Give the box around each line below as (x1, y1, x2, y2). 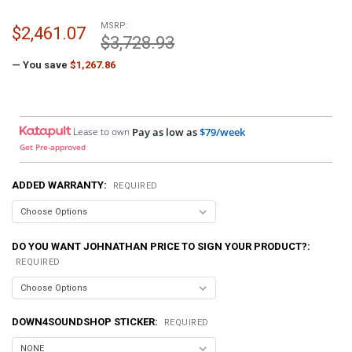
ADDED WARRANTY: (11, 179, 109, 192)
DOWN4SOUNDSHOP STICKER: (11, 316, 160, 328)
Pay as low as (132, 124, 198, 139)
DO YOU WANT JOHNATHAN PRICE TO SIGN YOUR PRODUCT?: (11, 240, 310, 252)
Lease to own (73, 124, 130, 138)
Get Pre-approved (20, 141, 86, 153)
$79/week (200, 124, 246, 139)
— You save (11, 59, 68, 71)
